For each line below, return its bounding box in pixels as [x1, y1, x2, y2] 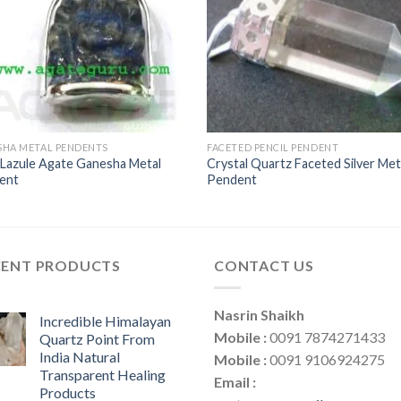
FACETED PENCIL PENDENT [207, 141, 339, 154]
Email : [214, 372, 256, 390]
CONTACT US [214, 257, 314, 275]
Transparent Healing [39, 365, 166, 383]
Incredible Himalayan [39, 311, 171, 329]
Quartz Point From [39, 329, 155, 347]
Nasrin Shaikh [214, 305, 304, 323]
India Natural [39, 347, 120, 365]
